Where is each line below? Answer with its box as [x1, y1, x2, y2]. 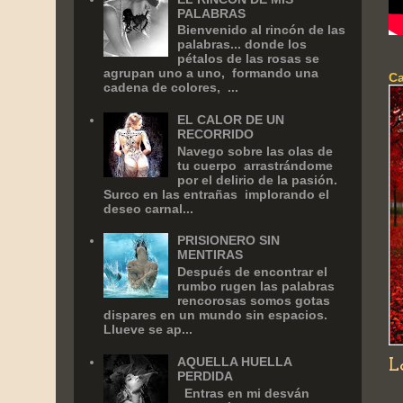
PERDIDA [177, 368, 234, 383]
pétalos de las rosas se [177, 51, 320, 67]
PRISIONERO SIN [177, 233, 281, 248]
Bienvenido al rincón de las [177, 22, 346, 38]
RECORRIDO [177, 126, 255, 141]
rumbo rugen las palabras [177, 279, 336, 294]
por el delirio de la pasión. [177, 172, 338, 187]
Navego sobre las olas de [177, 143, 334, 158]
